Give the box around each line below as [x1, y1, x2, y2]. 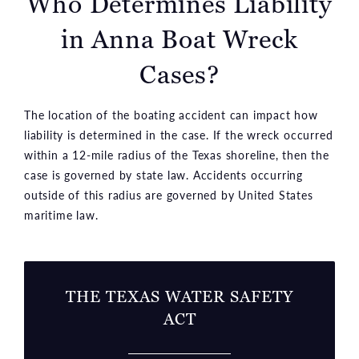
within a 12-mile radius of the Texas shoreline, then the [24, 146, 329, 163]
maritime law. [24, 206, 99, 223]
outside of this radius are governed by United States [24, 186, 313, 203]
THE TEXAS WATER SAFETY [66, 285, 293, 307]
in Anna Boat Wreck [60, 22, 299, 56]
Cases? [139, 57, 220, 91]
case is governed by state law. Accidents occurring [24, 166, 303, 183]
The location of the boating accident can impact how [24, 106, 318, 123]
